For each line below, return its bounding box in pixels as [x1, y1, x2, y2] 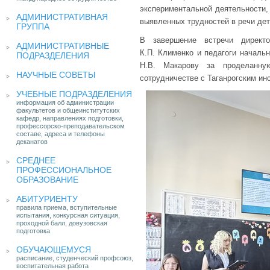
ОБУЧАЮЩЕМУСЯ [16, 245, 91, 254]
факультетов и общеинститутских [16, 107, 120, 114]
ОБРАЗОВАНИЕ [16, 175, 78, 184]
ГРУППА [16, 22, 49, 31]
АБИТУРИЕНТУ [16, 194, 78, 204]
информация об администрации [16, 99, 114, 106]
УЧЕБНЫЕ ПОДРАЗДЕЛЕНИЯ [16, 89, 132, 99]
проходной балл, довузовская [16, 219, 107, 227]
